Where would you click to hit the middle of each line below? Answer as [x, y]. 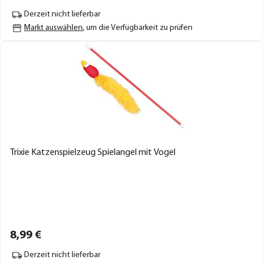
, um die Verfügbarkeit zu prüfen [138, 28]
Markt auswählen [53, 28]
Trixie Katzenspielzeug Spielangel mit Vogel [93, 152]
